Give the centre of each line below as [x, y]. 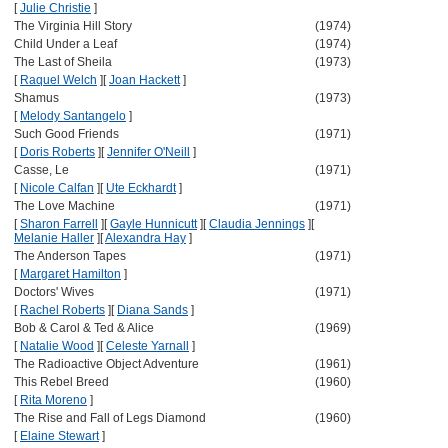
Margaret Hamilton [70, 274]
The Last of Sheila [63, 62]
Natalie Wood [57, 346]
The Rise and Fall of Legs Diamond [110, 418]
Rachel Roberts [62, 310]
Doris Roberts [57, 152]
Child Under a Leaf [65, 44]
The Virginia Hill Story [73, 26]
